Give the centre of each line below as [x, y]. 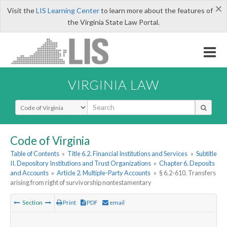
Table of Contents [35, 154]
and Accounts [29, 173]
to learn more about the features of [156, 10]
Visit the [21, 10]
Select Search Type [45, 104]
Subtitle [206, 154]
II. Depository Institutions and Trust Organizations [81, 163]
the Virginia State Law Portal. [113, 22]
